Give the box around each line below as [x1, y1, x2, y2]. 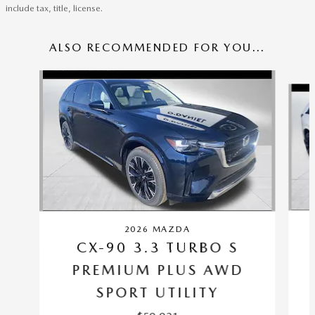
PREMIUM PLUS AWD [71, 261, 243, 278]
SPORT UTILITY [96, 283, 219, 301]
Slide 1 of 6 [5, 70, 54, 82]
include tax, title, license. [6, 2, 103, 13]
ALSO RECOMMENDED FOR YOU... [49, 40, 266, 54]
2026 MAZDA [124, 224, 191, 234]
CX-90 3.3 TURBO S [76, 238, 238, 256]
